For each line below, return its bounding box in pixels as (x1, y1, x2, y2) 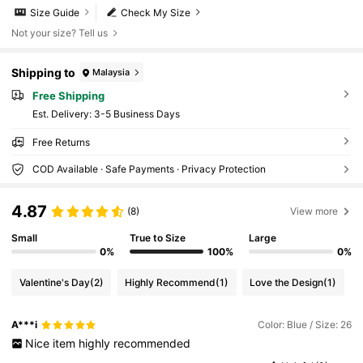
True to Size (130, 231, 186, 244)
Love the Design (250, 275, 324, 288)
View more (290, 205, 339, 218)
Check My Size (121, 6, 191, 19)
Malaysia (92, 66, 130, 78)
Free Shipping (32, 89, 105, 103)
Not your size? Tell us (11, 27, 109, 40)
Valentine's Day (19, 275, 90, 288)
